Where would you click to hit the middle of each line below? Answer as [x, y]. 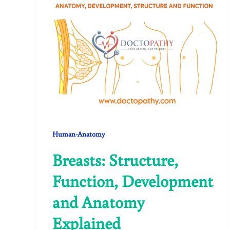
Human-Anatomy [79, 134]
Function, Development [133, 180]
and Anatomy [99, 202]
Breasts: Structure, [115, 159]
